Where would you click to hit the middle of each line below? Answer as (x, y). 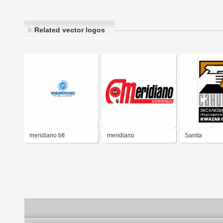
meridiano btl (47, 136)
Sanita (193, 136)
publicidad (44, 150)
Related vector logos (70, 30)
